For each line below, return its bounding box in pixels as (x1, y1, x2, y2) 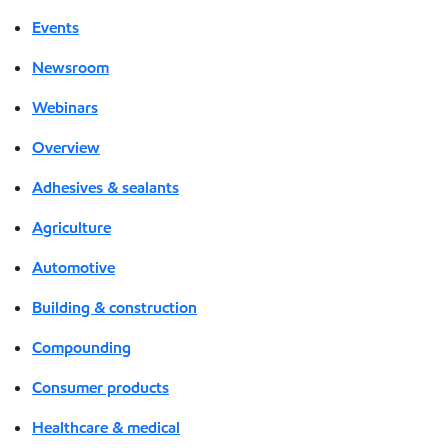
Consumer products (32, 377, 169, 398)
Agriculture (32, 217, 111, 238)
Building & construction (32, 297, 197, 318)
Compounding (32, 337, 131, 358)
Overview (32, 137, 100, 158)
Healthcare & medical (32, 417, 180, 438)
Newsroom (32, 57, 109, 78)
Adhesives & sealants (32, 177, 179, 198)
